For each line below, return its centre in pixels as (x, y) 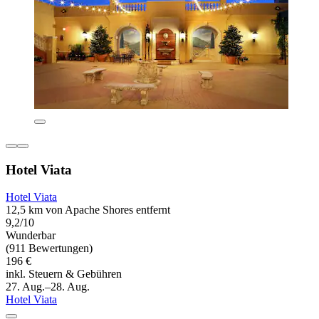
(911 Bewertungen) (49, 249)
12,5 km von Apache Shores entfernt (88, 210)
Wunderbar (31, 236)
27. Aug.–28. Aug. (48, 287)
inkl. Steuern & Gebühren (64, 274)
